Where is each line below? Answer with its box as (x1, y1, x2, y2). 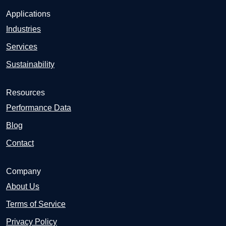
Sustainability (6, 60, 54, 69)
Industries (6, 25, 41, 33)
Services (6, 42, 37, 51)
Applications (6, 10, 50, 18)
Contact (6, 139, 34, 147)
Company (6, 167, 41, 176)
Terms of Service (6, 200, 66, 208)
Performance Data (6, 103, 71, 112)
